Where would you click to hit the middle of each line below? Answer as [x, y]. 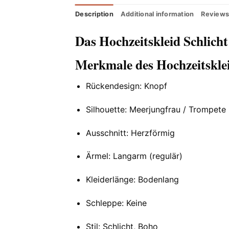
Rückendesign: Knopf [126, 86]
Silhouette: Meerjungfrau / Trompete [156, 109]
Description [94, 14]
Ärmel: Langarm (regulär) [134, 156]
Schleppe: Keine [116, 203]
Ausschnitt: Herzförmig [130, 133]
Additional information [157, 14]
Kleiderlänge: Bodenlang [132, 180]
